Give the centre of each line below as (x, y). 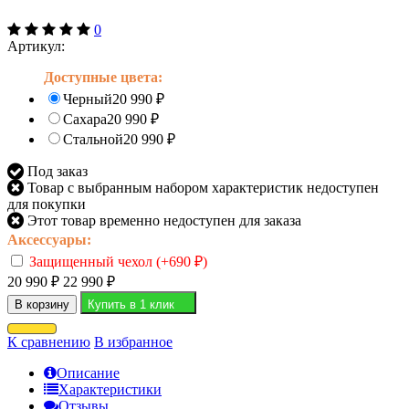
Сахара (85, 119)
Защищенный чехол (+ (97, 261)
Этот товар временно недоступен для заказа (163, 220)
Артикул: (36, 46)
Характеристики (110, 389)
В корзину (42, 304)
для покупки (47, 204)
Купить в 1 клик (131, 304)
